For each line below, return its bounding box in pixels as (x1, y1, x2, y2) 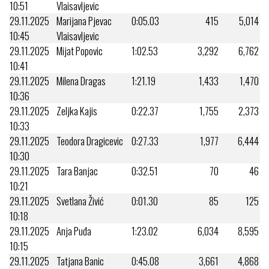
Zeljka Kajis (56, 103, 97, 118)
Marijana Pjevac (56, 13, 112, 28)
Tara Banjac (56, 163, 98, 178)
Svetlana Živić (56, 193, 104, 208)
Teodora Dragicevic (56, 133, 123, 148)
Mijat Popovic (56, 43, 103, 58)
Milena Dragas (56, 73, 106, 88)
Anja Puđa (56, 223, 91, 238)
